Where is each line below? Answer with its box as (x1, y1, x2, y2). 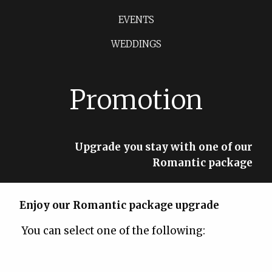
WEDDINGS (110, 38, 161, 50)
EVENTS (118, 14, 154, 26)
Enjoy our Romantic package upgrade (19, 199, 224, 212)
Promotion (69, 83, 203, 117)
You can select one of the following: (19, 224, 205, 238)
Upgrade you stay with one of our (75, 140, 253, 154)
